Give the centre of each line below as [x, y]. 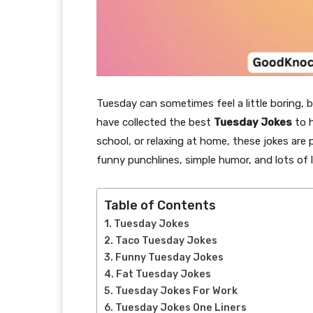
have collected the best [155, 122]
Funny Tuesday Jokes [169, 257]
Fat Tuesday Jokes [163, 274]
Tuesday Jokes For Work [176, 291]
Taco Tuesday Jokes [166, 240]
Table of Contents [160, 205]
